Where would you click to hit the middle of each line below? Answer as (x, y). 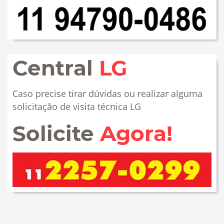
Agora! (136, 134)
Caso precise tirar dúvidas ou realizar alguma (107, 94)
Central (56, 68)
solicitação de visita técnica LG (77, 107)
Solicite (56, 134)
